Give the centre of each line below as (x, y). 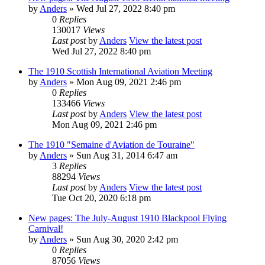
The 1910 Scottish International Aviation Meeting (120, 71)
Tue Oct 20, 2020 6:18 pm (101, 198)
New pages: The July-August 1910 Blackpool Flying (127, 218)
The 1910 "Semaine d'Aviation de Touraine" (112, 144)
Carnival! (46, 228)
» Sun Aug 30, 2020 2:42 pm (122, 239)
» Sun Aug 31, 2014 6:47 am (122, 155)
